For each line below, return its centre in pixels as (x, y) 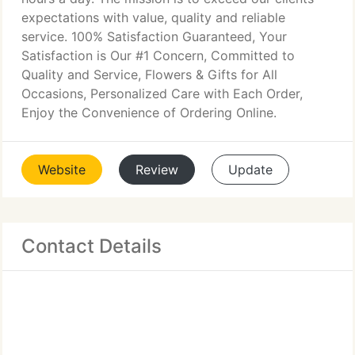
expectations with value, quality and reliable (153, 17)
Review (157, 170)
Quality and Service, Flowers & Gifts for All (149, 74)
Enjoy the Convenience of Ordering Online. (149, 113)
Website (62, 170)
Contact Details (92, 246)
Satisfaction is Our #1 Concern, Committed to (158, 55)
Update (250, 170)
